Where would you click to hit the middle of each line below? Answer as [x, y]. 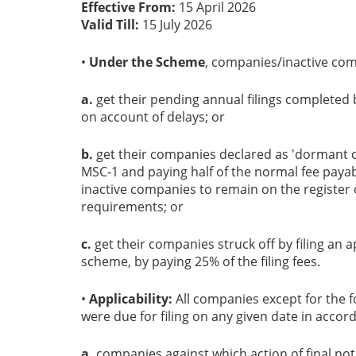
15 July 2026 [176, 25]
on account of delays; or [153, 117]
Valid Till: [110, 25]
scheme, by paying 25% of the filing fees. [201, 262]
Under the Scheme [147, 62]
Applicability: [131, 299]
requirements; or [132, 207]
